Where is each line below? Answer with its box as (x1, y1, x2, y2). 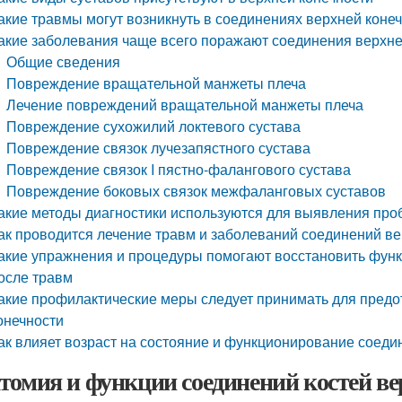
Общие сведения (6, 51, 121, 72)
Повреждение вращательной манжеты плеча (6, 73, 307, 93)
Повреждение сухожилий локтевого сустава (6, 116, 301, 136)
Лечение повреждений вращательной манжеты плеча (6, 94, 364, 115)
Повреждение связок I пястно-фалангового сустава (6, 159, 352, 179)
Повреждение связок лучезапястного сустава (6, 137, 311, 158)
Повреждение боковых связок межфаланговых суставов (6, 180, 387, 201)
